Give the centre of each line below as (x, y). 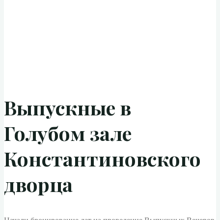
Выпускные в (68, 108)
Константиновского (102, 159)
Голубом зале (68, 133)
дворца (38, 184)
